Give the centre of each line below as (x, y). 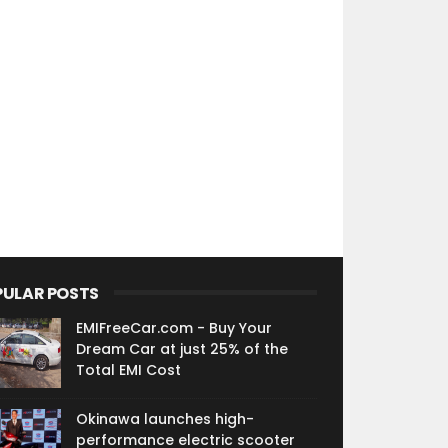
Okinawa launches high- (164, 419)
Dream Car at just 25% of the (181, 349)
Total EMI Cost (128, 370)
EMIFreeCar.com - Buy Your (173, 328)
